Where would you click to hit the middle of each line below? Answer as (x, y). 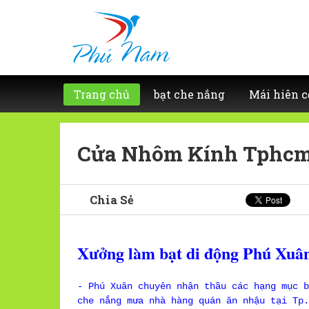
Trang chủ (102, 94)
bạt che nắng (189, 94)
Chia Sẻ (112, 200)
